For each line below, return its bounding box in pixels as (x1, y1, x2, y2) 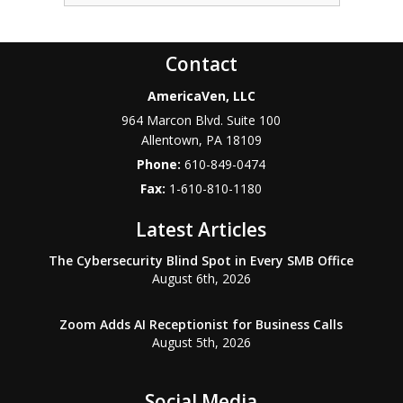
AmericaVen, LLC (147, 87, 255, 104)
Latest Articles (136, 217, 267, 242)
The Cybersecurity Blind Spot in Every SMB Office (49, 252, 354, 269)
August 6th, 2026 (151, 270, 251, 287)
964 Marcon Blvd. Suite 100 (121, 112, 282, 129)
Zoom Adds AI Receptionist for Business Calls (59, 316, 344, 333)
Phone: (137, 156, 185, 173)
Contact (165, 51, 237, 76)
